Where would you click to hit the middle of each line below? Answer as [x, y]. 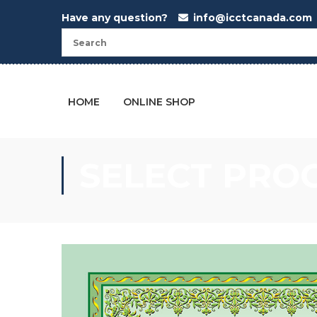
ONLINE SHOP [159, 102]
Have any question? [116, 18]
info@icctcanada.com [253, 18]
